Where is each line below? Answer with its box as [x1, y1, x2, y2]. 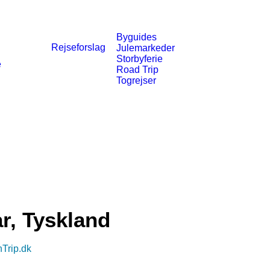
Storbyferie [116, 54, 163, 64]
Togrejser [116, 75, 156, 86]
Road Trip [116, 64, 159, 75]
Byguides [116, 32, 157, 42]
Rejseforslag [51, 42, 105, 52]
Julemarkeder [116, 43, 175, 53]
